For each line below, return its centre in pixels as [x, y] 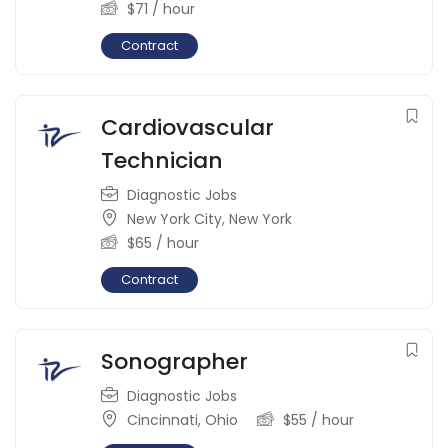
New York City [174, 219]
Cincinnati [162, 420]
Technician [162, 161]
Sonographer [174, 362]
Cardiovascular [187, 128]
